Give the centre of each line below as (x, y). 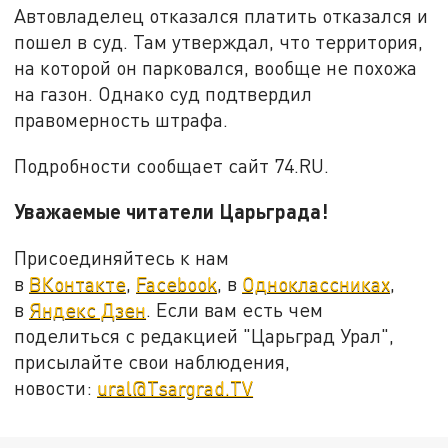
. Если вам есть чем (235, 309)
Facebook (177, 283)
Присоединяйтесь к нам (122, 257)
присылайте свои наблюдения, (152, 361)
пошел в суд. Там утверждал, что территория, (219, 41)
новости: (56, 387)
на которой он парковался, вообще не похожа (216, 67)
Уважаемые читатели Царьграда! (171, 211)
